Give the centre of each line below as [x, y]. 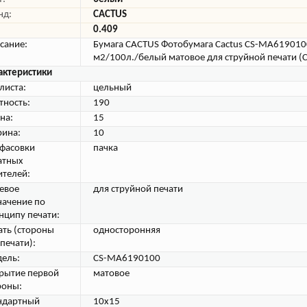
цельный [112, 88]
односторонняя [127, 231]
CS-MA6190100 [127, 259]
